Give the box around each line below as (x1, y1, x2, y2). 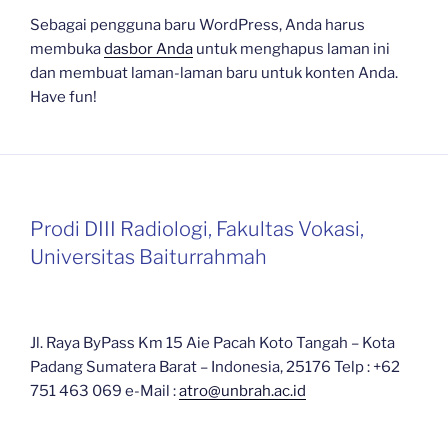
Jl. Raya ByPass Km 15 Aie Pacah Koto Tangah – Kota (30, 334, 395, 352)
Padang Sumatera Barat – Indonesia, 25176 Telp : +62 (30, 358, 400, 376)
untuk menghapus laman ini (193, 40, 390, 58)
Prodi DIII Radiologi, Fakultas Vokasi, (30, 217, 364, 241)
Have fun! (30, 88, 97, 106)
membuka (30, 40, 104, 58)
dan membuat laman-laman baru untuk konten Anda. (30, 64, 398, 82)
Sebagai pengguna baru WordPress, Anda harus (30, 16, 365, 34)
